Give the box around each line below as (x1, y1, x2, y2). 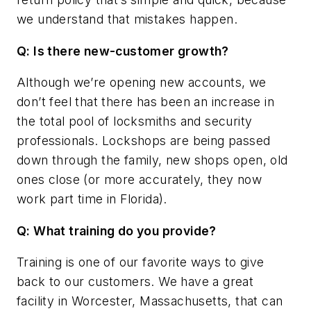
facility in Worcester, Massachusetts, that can (17, 294, 283, 309)
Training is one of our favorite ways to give (17, 255, 264, 270)
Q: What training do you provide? (17, 223, 217, 238)
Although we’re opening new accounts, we (17, 75, 267, 90)
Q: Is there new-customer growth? (17, 43, 229, 58)
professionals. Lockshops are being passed (17, 133, 271, 149)
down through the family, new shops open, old (17, 153, 288, 168)
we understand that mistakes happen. (17, 11, 237, 26)
